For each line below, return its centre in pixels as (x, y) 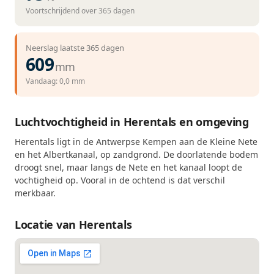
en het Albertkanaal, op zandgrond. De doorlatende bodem (136, 154)
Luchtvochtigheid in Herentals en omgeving (132, 122)
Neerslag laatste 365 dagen (75, 48)
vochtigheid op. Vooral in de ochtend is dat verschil (120, 180)
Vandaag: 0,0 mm (55, 81)
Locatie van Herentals (73, 224)
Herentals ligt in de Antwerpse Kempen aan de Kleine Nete (136, 142)
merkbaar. (35, 193)
